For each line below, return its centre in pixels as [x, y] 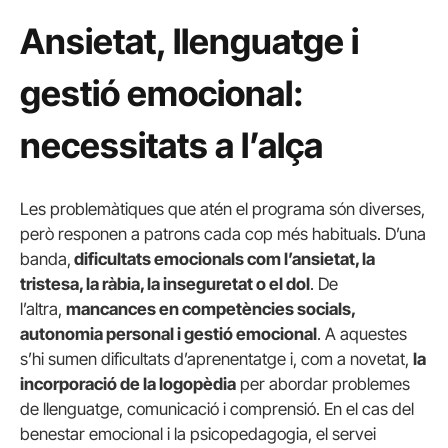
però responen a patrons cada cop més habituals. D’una [223, 234]
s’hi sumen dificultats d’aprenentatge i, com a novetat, [216, 359]
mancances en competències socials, [210, 309]
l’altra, [43, 309]
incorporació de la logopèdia [128, 384]
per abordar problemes [323, 384]
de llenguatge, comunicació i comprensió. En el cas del [217, 409]
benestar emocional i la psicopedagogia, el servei [198, 434]
